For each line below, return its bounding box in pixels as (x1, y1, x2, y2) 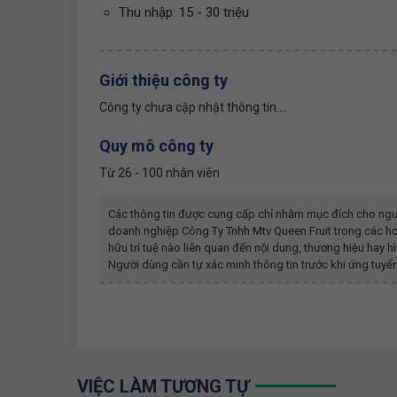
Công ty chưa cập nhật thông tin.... (99, 99, 287, 114)
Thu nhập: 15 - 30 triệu (119, 4, 249, 20)
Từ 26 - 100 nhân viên (99, 165, 220, 180)
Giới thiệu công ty (99, 70, 228, 90)
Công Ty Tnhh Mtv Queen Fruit (182, 223, 331, 237)
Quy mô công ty (99, 136, 214, 155)
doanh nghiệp (108, 223, 182, 237)
